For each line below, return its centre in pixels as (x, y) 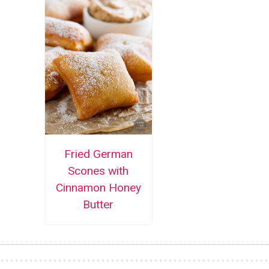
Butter (98, 205)
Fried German (98, 154)
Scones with (98, 171)
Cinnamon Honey (98, 188)
